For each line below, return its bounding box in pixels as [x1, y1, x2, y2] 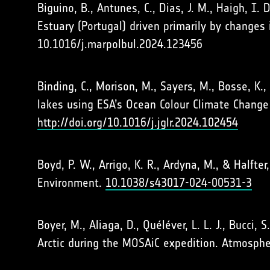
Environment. [37, 175, 105, 190]
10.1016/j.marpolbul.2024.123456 [37, 37, 202, 51]
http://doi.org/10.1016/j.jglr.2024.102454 [37, 115, 238, 130]
